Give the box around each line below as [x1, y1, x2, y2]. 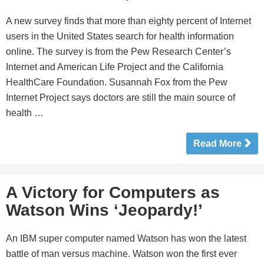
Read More [193, 138, 242, 148]
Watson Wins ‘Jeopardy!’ [6, 201, 203, 219]
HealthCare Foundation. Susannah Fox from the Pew [6, 77, 227, 87]
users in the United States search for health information [6, 31, 234, 41]
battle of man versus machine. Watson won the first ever [6, 249, 237, 259]
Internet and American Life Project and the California [6, 62, 223, 72]
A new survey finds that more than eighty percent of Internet [6, 16, 251, 26]
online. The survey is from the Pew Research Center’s [6, 47, 231, 57]
